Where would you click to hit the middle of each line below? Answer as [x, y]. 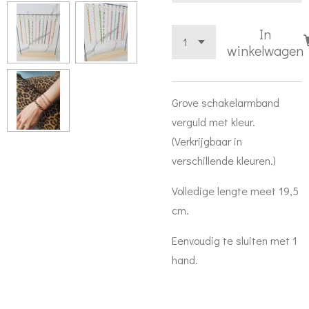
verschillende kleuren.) [224, 160]
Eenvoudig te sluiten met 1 [235, 240]
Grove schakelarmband [226, 102]
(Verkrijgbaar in [207, 141]
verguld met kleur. [213, 122]
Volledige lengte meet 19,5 [235, 191]
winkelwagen [265, 50]
